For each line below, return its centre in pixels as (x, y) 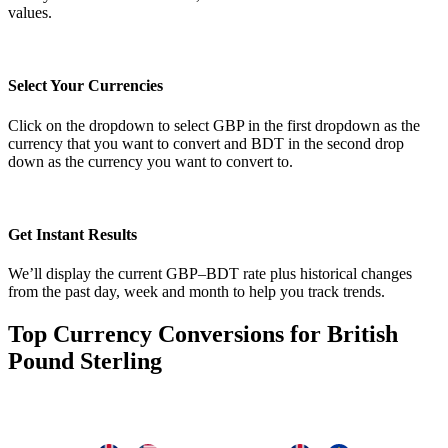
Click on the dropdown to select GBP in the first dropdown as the (214, 125)
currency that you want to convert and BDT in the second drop (206, 143)
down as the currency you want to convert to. (150, 161)
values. (30, 13)
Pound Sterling (85, 361)
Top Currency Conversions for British (203, 334)
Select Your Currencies (85, 86)
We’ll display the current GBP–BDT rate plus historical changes (210, 274)
